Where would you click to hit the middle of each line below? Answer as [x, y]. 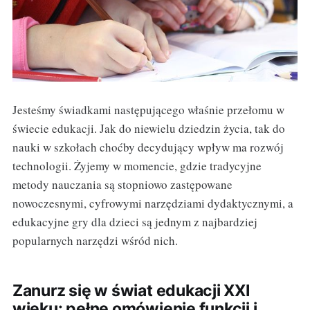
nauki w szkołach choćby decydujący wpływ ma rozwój [148, 147]
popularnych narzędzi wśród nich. [95, 241]
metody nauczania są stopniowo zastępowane [122, 185]
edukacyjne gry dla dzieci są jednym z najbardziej [135, 222]
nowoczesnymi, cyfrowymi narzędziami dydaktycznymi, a [153, 203]
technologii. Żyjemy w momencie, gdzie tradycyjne [137, 166]
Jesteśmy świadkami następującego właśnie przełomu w [148, 110]
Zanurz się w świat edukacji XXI [131, 291]
